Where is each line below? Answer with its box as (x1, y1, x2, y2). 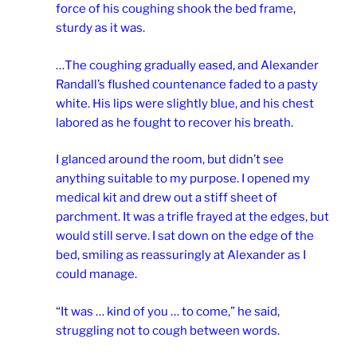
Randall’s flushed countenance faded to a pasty (56, 76, 318, 92)
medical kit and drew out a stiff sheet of (56, 190, 277, 206)
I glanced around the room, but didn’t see (56, 152, 284, 167)
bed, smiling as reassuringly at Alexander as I (56, 248, 306, 263)
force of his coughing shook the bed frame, (56, 2, 296, 17)
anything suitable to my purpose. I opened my (56, 171, 310, 186)
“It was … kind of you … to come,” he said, (56, 304, 280, 319)
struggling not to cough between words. (56, 323, 280, 338)
